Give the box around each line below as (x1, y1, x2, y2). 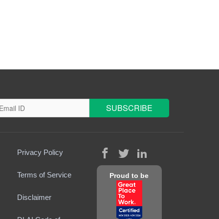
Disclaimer (17, 193, 51, 201)
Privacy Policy (17, 148, 63, 156)
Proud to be (109, 172, 149, 179)
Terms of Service (17, 171, 71, 179)
